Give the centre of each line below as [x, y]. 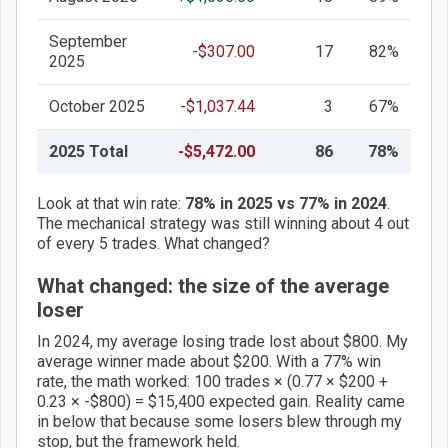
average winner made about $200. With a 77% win [209, 361]
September [88, 41]
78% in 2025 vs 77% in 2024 [286, 203]
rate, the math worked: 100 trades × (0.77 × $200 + [212, 381]
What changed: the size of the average [213, 285]
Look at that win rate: [111, 203]
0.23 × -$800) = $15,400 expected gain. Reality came [221, 401]
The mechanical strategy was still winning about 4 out [223, 223]
